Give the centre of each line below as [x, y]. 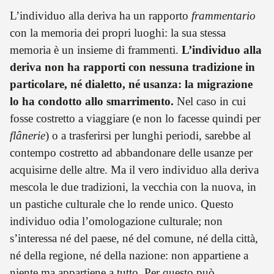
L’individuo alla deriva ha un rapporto [101, 15]
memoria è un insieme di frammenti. [96, 50]
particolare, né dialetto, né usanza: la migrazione [131, 84]
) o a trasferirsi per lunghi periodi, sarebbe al [148, 135]
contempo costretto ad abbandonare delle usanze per [131, 152]
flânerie [28, 135]
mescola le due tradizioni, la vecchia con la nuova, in [133, 187]
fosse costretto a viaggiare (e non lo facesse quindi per [135, 118]
